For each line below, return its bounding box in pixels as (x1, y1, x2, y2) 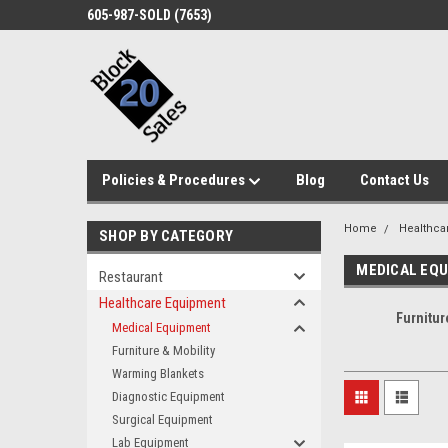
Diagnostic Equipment (112, 389, 225, 404)
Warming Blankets (112, 366, 204, 381)
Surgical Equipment (112, 412, 213, 427)
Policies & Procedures (102, 171, 248, 189)
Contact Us (360, 171, 429, 189)
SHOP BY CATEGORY (99, 227, 233, 245)
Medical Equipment (112, 320, 211, 335)
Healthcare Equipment (99, 294, 226, 312)
